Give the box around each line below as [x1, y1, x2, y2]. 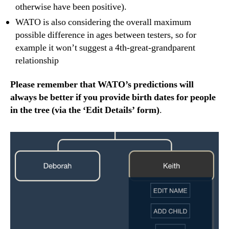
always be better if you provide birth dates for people [10, 91, 216, 104]
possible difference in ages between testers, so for [15, 29, 196, 41]
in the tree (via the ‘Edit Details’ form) [10, 104, 159, 117]
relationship [15, 54, 59, 66]
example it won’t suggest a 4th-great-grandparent [15, 41, 195, 54]
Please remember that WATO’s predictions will [10, 79, 194, 91]
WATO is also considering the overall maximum [15, 16, 191, 28]
